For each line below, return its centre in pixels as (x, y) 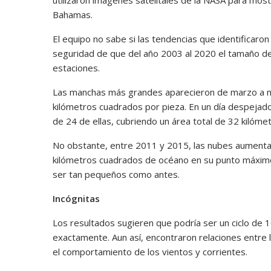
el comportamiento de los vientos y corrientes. (150, 251)
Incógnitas (76, 198)
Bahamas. (73, 14)
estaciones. (76, 67)
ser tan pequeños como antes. (116, 174)
